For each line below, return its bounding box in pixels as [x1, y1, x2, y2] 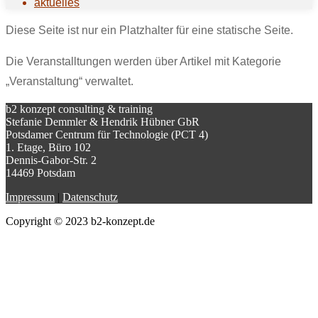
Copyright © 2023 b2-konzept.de [6, 214, 155, 227]
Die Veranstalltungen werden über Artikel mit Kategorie [6, 55, 281, 67]
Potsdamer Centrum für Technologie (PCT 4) [6, 128, 208, 141]
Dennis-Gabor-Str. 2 [6, 153, 97, 166]
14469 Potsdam [6, 166, 75, 179]
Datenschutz [62, 190, 118, 203]
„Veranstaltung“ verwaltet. [6, 75, 133, 87]
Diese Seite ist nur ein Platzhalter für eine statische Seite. [6, 23, 293, 36]
